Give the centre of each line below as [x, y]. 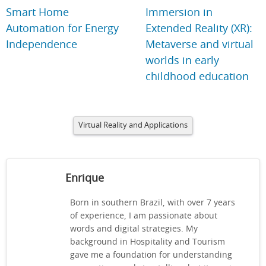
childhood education [197, 77]
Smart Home [37, 13]
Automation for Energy [62, 29]
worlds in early [183, 61]
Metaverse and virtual [200, 45]
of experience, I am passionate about [144, 216]
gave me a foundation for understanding [151, 255]
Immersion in [179, 13]
